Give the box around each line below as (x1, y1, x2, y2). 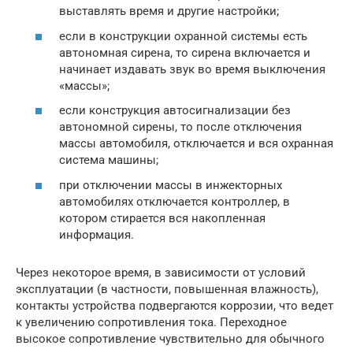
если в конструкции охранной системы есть (59, 28, 307, 43)
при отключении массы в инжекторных (59, 177, 282, 192)
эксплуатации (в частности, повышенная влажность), (16, 281, 318, 296)
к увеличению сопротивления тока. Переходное (16, 314, 287, 329)
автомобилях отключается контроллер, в (59, 194, 290, 209)
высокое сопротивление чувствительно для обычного (16, 331, 325, 346)
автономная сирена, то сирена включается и (59, 45, 310, 60)
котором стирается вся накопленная (59, 210, 266, 225)
